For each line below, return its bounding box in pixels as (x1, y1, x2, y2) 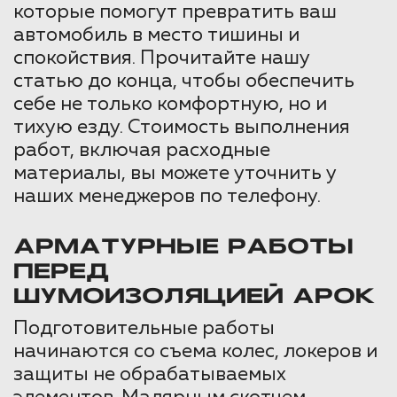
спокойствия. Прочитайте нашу (13, 49, 310, 69)
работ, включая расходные (13, 141, 270, 161)
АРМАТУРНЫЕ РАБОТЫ (13, 238, 354, 259)
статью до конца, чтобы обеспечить (13, 72, 354, 92)
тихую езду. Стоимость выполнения (13, 118, 350, 138)
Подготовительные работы (13, 319, 275, 339)
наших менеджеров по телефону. (13, 187, 321, 207)
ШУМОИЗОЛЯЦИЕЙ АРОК (13, 288, 376, 308)
